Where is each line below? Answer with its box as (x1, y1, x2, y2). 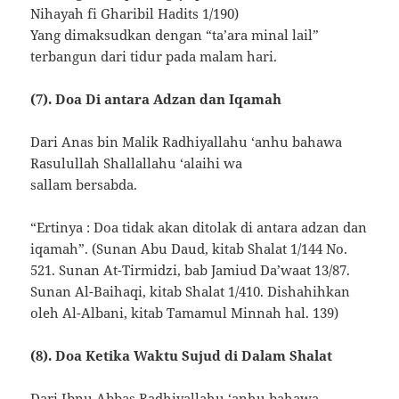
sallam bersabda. (30, 175, 138, 194)
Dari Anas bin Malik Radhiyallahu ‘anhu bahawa (30, 133, 343, 151)
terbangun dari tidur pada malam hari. (30, 47, 278, 66)
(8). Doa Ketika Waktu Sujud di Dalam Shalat (30, 346, 333, 365)
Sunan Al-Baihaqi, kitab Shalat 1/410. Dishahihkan (30, 282, 351, 301)
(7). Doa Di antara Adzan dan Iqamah (30, 90, 282, 109)
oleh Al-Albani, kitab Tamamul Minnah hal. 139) (30, 304, 339, 322)
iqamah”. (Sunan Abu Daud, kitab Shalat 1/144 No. (30, 240, 348, 258)
